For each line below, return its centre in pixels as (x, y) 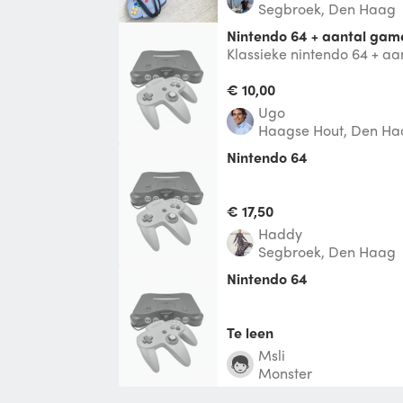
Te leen (250, 332)
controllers (261, 71)
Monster (285, 372)
